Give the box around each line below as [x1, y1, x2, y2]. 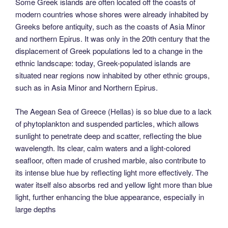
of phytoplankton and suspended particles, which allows [15, 118, 199, 129]
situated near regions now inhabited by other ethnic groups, [15, 70, 210, 81]
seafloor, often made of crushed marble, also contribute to [15, 154, 206, 165]
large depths [15, 203, 56, 214]
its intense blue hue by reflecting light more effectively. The [15, 166, 208, 178]
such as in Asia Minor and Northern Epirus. [15, 82, 158, 93]
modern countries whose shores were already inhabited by [15, 9, 209, 20]
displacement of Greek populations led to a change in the [15, 45, 203, 56]
